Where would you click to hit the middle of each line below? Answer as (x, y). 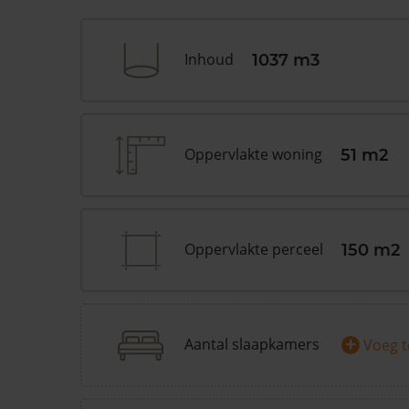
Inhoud (209, 59)
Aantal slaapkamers (252, 344)
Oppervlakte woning (253, 154)
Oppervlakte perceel (254, 249)
